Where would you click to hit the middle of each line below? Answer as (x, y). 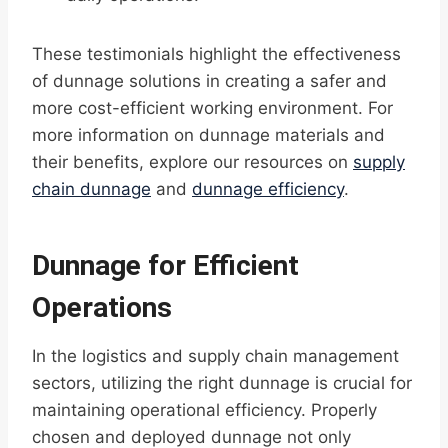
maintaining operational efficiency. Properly (204, 410)
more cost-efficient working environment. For (212, 108)
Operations (102, 308)
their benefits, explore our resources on (192, 162)
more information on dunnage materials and (208, 135)
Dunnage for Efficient (165, 266)
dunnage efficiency (268, 189)
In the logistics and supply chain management (215, 356)
